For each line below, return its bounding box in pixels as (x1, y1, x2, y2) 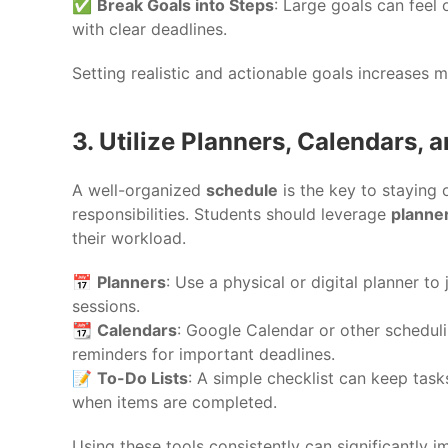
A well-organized (72, 179, 206, 200)
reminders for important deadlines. (72, 343, 335, 364)
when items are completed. (72, 391, 277, 412)
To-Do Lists (97, 367, 188, 388)
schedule (206, 179, 278, 200)
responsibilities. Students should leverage (72, 203, 391, 224)
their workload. (72, 227, 186, 248)
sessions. (72, 295, 140, 316)
